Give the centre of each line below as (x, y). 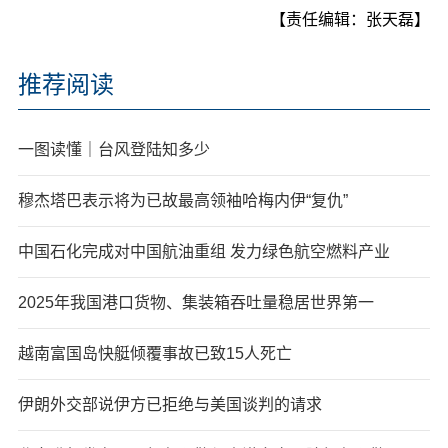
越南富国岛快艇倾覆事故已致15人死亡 (154, 353)
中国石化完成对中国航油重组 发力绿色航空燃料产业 (203, 251)
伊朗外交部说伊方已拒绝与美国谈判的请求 (169, 404)
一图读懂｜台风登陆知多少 (113, 149)
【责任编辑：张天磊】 (350, 19)
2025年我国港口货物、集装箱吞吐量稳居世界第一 (195, 302)
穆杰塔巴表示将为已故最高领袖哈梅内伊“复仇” (182, 200)
